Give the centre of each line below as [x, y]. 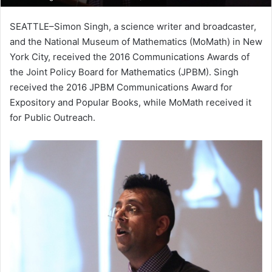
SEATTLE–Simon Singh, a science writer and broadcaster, [133, 27]
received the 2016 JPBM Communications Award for [121, 87]
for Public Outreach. [53, 118]
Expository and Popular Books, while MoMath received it [131, 103]
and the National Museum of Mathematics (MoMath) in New [136, 42]
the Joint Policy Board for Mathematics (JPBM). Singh [124, 72]
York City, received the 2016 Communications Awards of [130, 57]
